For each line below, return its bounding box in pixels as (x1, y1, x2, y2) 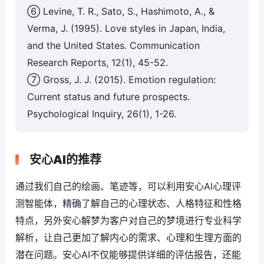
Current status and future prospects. (27, 91, 190, 103)
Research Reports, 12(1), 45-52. (27, 57, 168, 69)
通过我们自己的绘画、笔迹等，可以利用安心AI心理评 (15, 180, 241, 193)
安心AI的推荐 (29, 153, 101, 167)
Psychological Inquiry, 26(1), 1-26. (27, 108, 176, 120)
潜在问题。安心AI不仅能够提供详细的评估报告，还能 (15, 249, 241, 261)
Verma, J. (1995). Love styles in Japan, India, (27, 22, 225, 35)
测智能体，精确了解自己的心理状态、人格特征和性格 (15, 197, 242, 210)
